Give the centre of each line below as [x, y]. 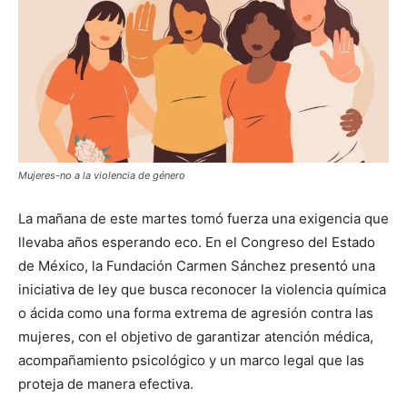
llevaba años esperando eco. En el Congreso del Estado [197, 243]
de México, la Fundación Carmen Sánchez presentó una [197, 266]
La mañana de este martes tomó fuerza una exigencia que [203, 219]
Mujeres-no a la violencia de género [102, 176]
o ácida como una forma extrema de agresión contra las [196, 313]
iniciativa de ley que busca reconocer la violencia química [202, 290]
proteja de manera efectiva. [106, 384]
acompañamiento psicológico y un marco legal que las [191, 361]
